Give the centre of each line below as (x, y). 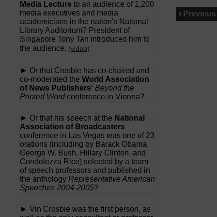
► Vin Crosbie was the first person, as (85, 209)
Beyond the (115, 88)
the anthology (44, 179)
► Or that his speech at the (67, 118)
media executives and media (69, 13)
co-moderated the (51, 79)
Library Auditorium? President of (75, 30)
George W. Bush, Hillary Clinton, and (83, 153)
